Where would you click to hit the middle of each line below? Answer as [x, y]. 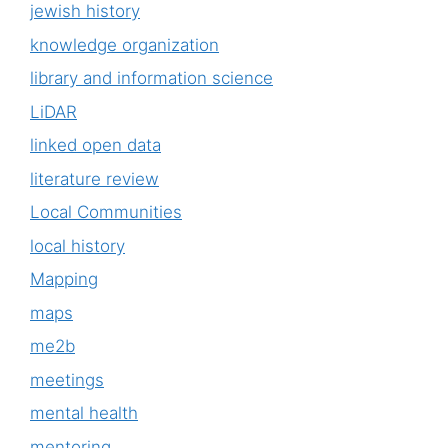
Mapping [64, 279]
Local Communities [106, 212]
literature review [94, 178]
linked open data [95, 145]
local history [77, 245]
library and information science [151, 78]
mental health [84, 413]
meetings [67, 379]
